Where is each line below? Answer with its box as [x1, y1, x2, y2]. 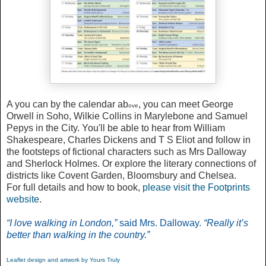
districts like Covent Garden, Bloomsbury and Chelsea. [7, 170, 236, 180]
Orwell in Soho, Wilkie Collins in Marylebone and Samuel [7, 110, 248, 121]
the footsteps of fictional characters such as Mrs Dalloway [7, 146, 246, 157]
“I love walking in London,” [7, 217, 117, 228]
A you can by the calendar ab [7, 99, 128, 109]
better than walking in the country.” [7, 229, 152, 240]
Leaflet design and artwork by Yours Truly [7, 256, 120, 263]
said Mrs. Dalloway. [117, 217, 204, 228]
